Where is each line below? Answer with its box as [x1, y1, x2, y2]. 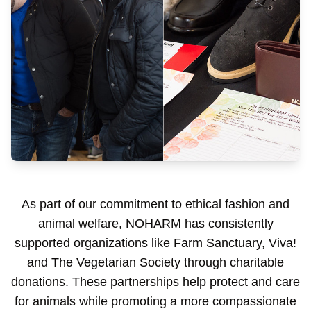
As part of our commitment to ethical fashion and [22, 197, 289, 211]
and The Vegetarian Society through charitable [27, 255, 284, 269]
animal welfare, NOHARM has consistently [37, 217, 274, 230]
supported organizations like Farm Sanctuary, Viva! [15, 236, 296, 250]
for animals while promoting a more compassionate [15, 294, 296, 308]
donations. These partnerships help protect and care [11, 275, 300, 289]
